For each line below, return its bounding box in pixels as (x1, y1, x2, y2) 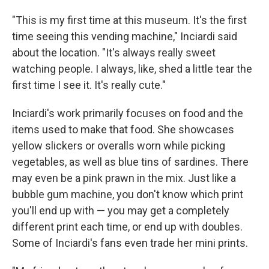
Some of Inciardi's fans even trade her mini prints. (12, 237, 248, 249)
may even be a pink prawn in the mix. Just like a (12, 172, 236, 184)
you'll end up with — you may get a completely (12, 204, 229, 217)
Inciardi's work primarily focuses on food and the (12, 107, 243, 119)
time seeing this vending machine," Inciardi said (12, 30, 237, 43)
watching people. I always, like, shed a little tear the (12, 62, 252, 75)
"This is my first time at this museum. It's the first (12, 14, 247, 26)
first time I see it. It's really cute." (12, 79, 166, 91)
